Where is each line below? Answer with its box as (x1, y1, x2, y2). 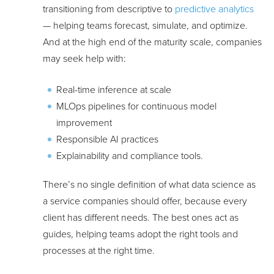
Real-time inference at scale (56, 84, 171, 97)
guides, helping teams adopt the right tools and (43, 228, 238, 241)
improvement (56, 117, 112, 130)
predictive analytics (175, 3, 254, 16)
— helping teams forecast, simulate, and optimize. (43, 20, 248, 32)
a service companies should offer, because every (43, 195, 247, 208)
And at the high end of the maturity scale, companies (43, 36, 262, 49)
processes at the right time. (43, 245, 155, 257)
